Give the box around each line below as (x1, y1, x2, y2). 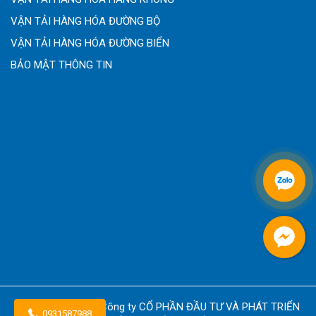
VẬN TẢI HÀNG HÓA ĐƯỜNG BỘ (11, 14, 160, 28)
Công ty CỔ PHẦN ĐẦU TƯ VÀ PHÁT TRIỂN (100, 300, 300, 313)
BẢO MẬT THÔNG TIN (11, 58, 112, 71)
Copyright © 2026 (16, 300, 100, 313)
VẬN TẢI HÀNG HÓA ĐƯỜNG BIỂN (11, 36, 169, 49)
